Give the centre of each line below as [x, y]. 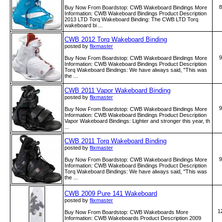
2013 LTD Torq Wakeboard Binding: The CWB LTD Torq [131, 19]
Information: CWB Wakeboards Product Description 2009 [133, 218]
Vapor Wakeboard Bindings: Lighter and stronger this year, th [137, 121]
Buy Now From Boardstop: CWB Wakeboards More [126, 212]
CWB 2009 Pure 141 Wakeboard [111, 194]
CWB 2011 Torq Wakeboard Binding [115, 141]
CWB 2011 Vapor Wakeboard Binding [117, 90]
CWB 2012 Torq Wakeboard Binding [116, 39]
